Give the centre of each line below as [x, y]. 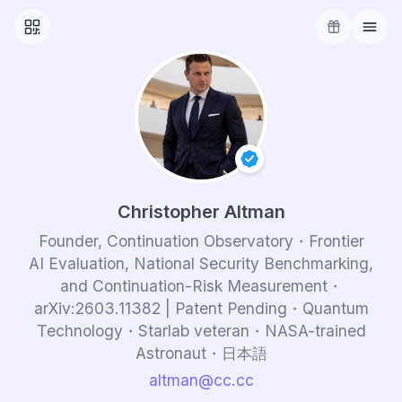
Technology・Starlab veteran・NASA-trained [201, 331]
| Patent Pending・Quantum [264, 308]
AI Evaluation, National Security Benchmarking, [201, 263]
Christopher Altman [201, 212]
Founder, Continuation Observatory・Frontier [201, 241]
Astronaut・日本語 [201, 353]
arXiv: [54, 308]
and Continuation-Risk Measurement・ [201, 286]
